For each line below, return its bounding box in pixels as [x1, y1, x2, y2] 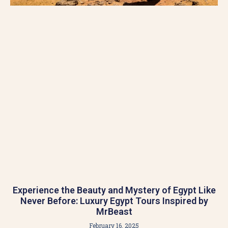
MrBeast [96, 206, 132, 217]
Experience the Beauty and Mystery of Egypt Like [12, 184, 216, 195]
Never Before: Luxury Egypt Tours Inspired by [20, 195, 208, 206]
